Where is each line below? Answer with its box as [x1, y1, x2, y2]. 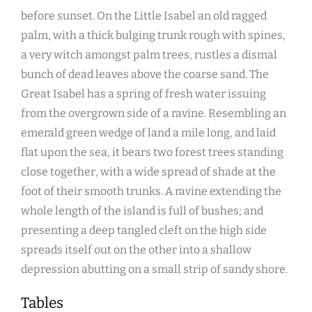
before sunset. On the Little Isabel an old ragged [21, 9, 267, 23]
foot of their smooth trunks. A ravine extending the [21, 185, 281, 198]
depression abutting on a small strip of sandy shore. [21, 263, 288, 276]
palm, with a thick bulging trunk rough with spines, [21, 29, 286, 42]
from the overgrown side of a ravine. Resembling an [21, 107, 286, 120]
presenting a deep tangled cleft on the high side [21, 224, 267, 237]
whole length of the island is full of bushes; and [21, 204, 263, 218]
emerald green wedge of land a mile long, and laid [21, 126, 276, 140]
